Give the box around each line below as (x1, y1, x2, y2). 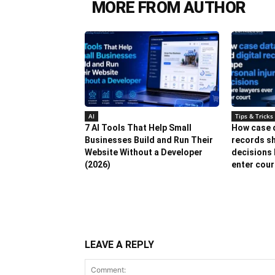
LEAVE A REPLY (85, 238, 154, 250)
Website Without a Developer (85, 147, 203, 157)
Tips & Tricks (234, 111, 273, 120)
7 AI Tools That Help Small (85, 122, 192, 133)
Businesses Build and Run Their (85, 134, 213, 145)
